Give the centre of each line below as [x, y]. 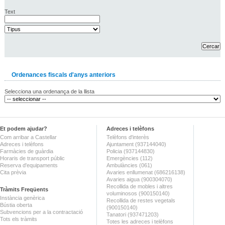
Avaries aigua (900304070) [139, 179]
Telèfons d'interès [128, 137]
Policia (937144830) [131, 151]
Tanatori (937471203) [133, 214]
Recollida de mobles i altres [140, 186]
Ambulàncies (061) [129, 165]
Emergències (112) [130, 158]
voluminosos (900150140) [138, 193]
